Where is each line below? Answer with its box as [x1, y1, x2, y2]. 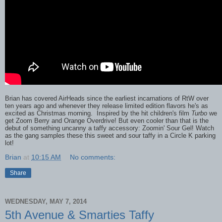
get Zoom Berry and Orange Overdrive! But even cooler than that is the [5, 117, 209, 125]
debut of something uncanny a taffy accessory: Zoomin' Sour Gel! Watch [5, 124, 214, 132]
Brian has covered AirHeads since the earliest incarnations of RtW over [5, 95, 209, 103]
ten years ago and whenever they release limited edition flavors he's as [5, 102, 208, 110]
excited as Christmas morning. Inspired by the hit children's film [5, 110, 191, 117]
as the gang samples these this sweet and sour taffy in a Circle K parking [5, 132, 216, 140]
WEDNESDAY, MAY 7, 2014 [5, 197, 87, 205]
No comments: [70, 153, 116, 162]
